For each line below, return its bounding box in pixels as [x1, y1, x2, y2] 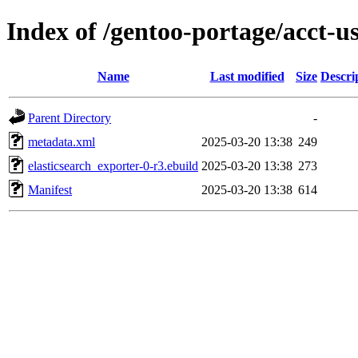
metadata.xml [28, 134, 95, 149]
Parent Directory [28, 110, 111, 125]
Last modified [209, 69, 284, 83]
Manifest [28, 182, 72, 197]
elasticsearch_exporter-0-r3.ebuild [28, 158, 198, 173]
